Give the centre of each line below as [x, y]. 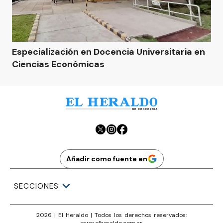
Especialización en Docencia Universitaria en [109, 52]
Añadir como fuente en [107, 159]
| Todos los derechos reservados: [137, 215]
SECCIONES [36, 186]
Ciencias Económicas [58, 64]
